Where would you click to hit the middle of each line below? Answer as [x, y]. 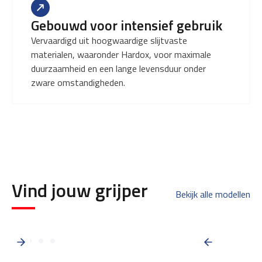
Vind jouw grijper [80, 190]
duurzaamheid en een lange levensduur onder [118, 68]
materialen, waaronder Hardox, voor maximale [121, 54]
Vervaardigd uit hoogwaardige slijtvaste [109, 40]
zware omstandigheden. [78, 82]
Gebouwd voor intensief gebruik [127, 25]
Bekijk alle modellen [213, 194]
